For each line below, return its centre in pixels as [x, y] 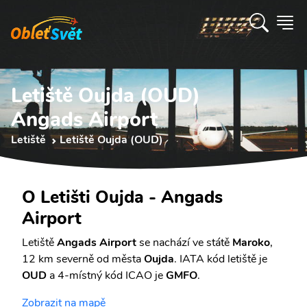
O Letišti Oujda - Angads [122, 197]
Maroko [251, 243]
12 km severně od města [83, 259]
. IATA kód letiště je [221, 259]
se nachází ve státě [184, 243]
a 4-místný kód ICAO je [106, 275]
